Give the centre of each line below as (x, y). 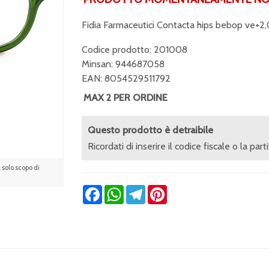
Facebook (122, 189)
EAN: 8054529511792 (126, 78)
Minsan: (98, 64)
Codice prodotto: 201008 (134, 50)
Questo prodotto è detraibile (150, 130)
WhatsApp (145, 189)
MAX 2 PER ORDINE (125, 98)
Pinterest (186, 189)
